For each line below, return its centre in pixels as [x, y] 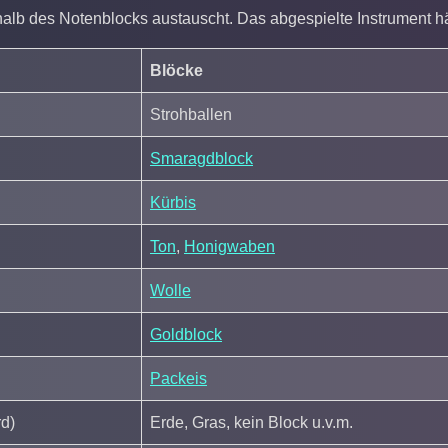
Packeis [178, 378]
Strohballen [191, 114]
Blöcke [176, 70]
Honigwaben [229, 246]
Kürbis [173, 202]
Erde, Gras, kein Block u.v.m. [251, 422]
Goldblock [186, 334]
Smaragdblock [201, 158]
